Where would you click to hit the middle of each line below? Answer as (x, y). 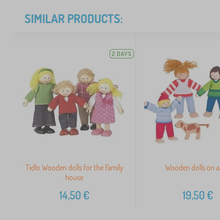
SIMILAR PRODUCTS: (74, 18)
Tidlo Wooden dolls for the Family (74, 168)
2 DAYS (122, 54)
